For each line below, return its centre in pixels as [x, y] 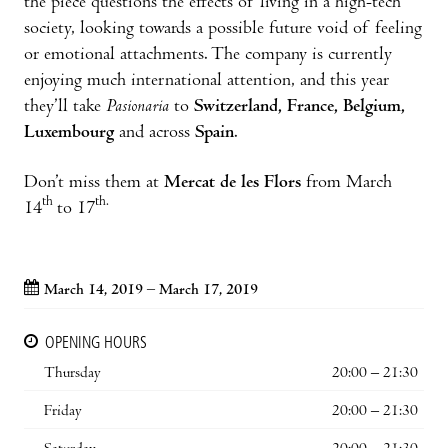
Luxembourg [71, 133]
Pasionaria [137, 107]
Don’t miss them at [94, 183]
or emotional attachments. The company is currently [208, 55]
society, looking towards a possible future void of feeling [223, 29]
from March [346, 183]
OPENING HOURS [96, 343]
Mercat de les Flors [232, 183]
